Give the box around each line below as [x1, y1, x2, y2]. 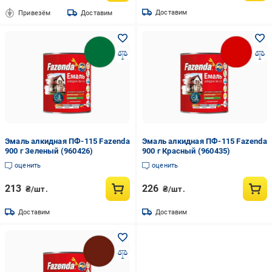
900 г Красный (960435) [141, 146, 231, 155]
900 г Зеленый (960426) [5, 146, 93, 155]
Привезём [18, 8, 51, 17]
